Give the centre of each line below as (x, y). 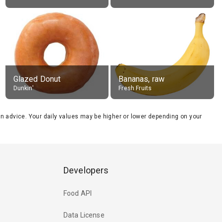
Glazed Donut (37, 79)
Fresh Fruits (135, 88)
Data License (84, 215)
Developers (86, 170)
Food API (78, 194)
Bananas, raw (142, 79)
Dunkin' (23, 88)
